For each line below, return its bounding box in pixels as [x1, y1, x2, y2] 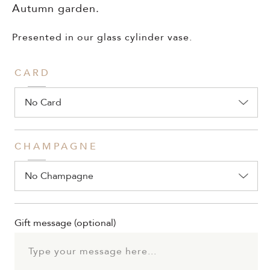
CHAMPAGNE [14, 139, 98, 153]
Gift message [14, 216, 74, 230]
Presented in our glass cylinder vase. [12, 30, 192, 44]
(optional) [74, 216, 116, 230]
